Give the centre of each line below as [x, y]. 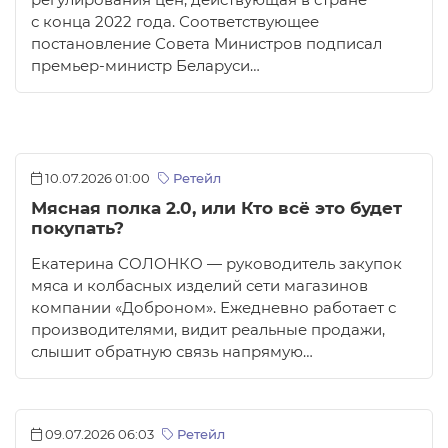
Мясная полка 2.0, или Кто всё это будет [216, 208]
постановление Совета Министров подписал [206, 44]
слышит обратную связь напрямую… [172, 352]
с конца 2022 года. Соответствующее [175, 22]
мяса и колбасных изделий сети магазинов [199, 286]
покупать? [77, 228]
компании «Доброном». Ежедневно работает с [213, 308]
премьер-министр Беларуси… [145, 66]
